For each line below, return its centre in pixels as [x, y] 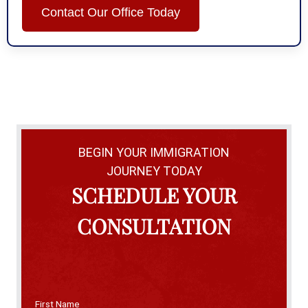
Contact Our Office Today [111, 12]
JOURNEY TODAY [154, 170]
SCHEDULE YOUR [154, 195]
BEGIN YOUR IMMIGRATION [154, 152]
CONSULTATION [154, 226]
